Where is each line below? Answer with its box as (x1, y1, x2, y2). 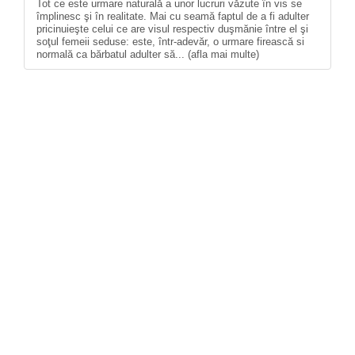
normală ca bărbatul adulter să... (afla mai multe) (36, 48, 259, 60)
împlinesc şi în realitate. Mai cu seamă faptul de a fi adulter (36, 10, 309, 22)
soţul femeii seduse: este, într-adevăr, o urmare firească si (36, 36, 304, 48)
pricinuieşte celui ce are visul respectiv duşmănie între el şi (36, 23, 308, 35)
